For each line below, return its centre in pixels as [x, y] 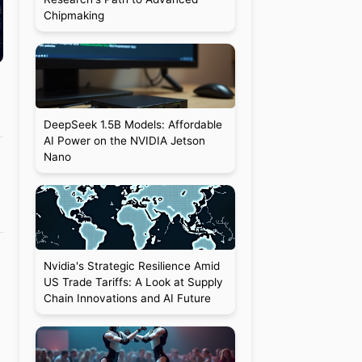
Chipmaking [74, 15]
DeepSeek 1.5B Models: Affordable [133, 124]
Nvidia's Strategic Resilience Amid [131, 266]
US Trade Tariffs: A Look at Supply [133, 282]
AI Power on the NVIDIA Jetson [124, 141]
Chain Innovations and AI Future [127, 298]
